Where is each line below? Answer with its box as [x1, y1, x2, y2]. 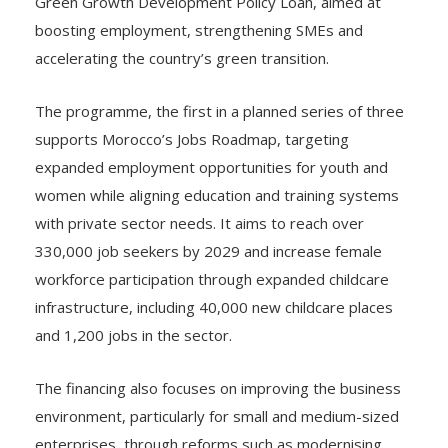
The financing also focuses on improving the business [35, 377, 401, 398]
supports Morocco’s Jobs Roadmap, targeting [35, 128, 349, 149]
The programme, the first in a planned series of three [35, 100, 404, 121]
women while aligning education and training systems [35, 184, 399, 205]
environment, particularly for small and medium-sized [35, 405, 399, 426]
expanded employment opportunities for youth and [35, 156, 388, 177]
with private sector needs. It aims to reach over [35, 212, 364, 233]
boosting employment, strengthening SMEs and [35, 19, 363, 40]
